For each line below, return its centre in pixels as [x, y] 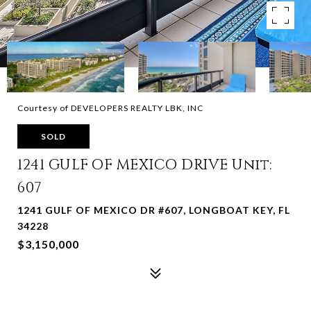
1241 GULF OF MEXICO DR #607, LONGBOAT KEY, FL [154, 210]
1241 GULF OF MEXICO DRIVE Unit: [145, 165]
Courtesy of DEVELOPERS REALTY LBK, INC [110, 108]
